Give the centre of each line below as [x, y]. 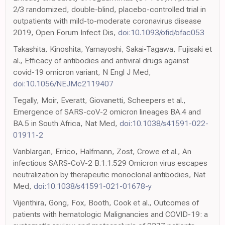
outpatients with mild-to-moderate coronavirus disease [107, 21]
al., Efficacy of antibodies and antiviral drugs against [101, 61]
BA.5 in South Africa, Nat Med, [66, 124]
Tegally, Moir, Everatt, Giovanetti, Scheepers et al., [99, 100]
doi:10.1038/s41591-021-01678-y [93, 186]
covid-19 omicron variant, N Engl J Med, [82, 72]
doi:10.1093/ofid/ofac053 [161, 33]
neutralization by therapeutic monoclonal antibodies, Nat [109, 175]
